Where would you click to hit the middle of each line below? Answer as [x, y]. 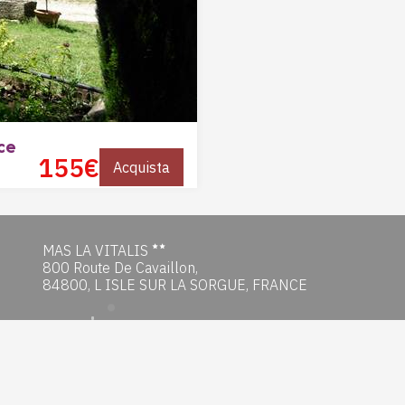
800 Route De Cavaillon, [120, 267]
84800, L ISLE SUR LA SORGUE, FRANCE [174, 284]
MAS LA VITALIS [95, 250]
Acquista [141, 168]
